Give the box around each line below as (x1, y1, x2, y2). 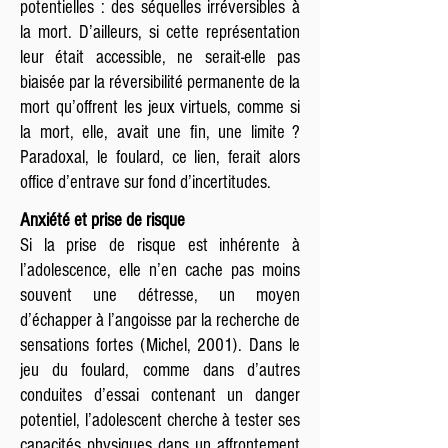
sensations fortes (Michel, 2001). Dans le (20, 335, 300, 356)
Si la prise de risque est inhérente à (20, 235, 300, 256)
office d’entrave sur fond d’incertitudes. (20, 172, 271, 193)
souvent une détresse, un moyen (20, 285, 300, 306)
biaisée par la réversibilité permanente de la (20, 72, 300, 93)
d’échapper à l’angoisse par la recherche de (20, 310, 300, 331)
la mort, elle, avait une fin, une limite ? (20, 122, 300, 143)
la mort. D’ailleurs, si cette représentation (20, 22, 300, 43)
